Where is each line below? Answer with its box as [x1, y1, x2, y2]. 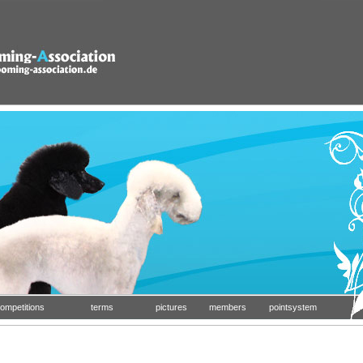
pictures [155, 302, 187, 312]
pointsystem [268, 302, 317, 312]
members [209, 302, 246, 312]
